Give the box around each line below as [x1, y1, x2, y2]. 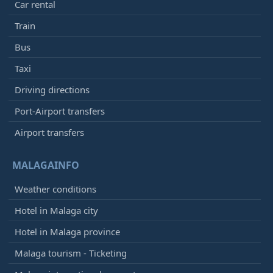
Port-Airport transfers [15, 105, 105, 118]
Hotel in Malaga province [15, 225, 120, 238]
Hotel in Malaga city [15, 204, 98, 217]
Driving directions [15, 83, 90, 96]
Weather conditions [15, 183, 96, 196]
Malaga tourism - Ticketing [15, 247, 127, 260]
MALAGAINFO [12, 158, 79, 172]
